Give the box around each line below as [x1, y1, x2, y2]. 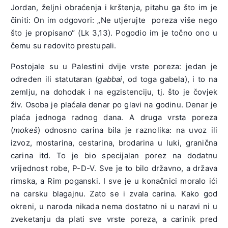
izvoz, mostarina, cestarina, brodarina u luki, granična [10, 137, 218, 148]
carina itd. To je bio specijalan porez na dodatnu [10, 150, 218, 160]
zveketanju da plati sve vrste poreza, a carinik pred [10, 214, 218, 224]
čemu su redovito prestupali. [10, 40, 117, 50]
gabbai [98, 74, 123, 84]
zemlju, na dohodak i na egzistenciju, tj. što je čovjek [10, 87, 218, 97]
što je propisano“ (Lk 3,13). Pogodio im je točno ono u [10, 27, 218, 38]
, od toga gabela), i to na [122, 74, 218, 84]
